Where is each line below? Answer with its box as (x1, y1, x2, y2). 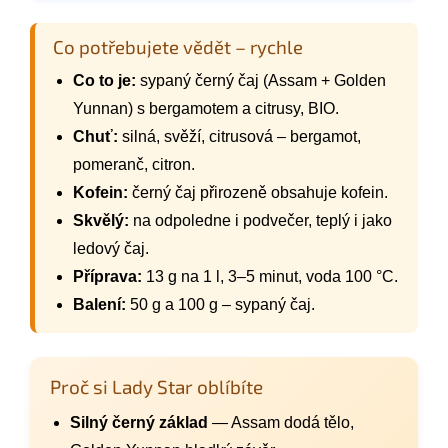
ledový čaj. (73, 239, 149, 257)
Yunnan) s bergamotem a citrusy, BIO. (73, 99, 339, 117)
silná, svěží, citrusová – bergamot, (118, 127, 361, 145)
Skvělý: (73, 211, 129, 229)
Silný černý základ (70, 413, 208, 431)
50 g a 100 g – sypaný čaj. (126, 295, 315, 313)
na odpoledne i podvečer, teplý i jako (129, 211, 392, 229)
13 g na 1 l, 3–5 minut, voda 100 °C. (142, 267, 398, 285)
